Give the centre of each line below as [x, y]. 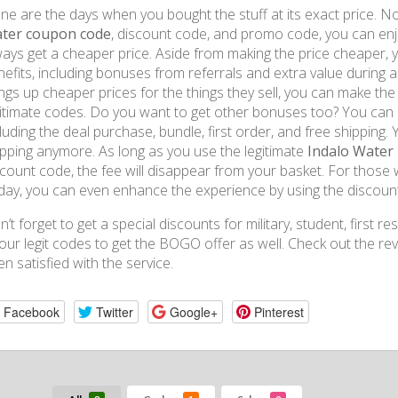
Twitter [114, 311]
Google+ [193, 311]
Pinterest [279, 311]
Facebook [31, 311]
